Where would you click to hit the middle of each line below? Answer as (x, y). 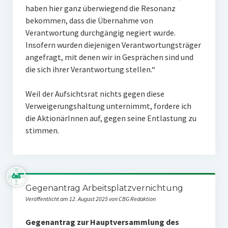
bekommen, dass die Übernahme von (89, 20)
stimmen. (42, 130)
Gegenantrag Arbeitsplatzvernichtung (104, 188)
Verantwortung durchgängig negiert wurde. (100, 33)
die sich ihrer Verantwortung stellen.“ (91, 69)
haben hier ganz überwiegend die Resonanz (100, 8)
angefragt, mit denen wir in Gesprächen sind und (109, 57)
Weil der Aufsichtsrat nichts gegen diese (95, 94)
